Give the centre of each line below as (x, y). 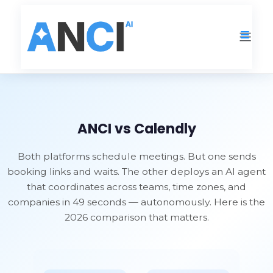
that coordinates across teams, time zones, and (136, 187)
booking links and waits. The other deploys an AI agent (136, 172)
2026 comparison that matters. (136, 217)
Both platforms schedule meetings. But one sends (136, 156)
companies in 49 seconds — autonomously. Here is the (136, 202)
